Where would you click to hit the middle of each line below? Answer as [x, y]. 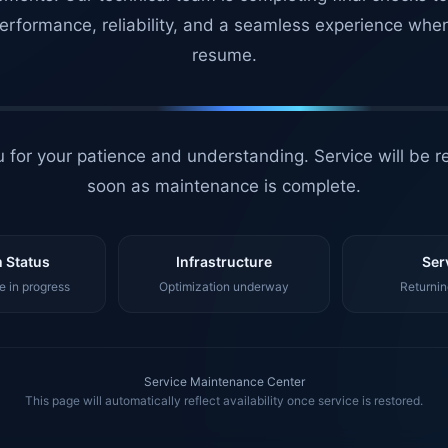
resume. [224, 55]
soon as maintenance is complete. [224, 186]
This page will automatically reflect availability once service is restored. [224, 400]
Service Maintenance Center [224, 381]
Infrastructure [223, 261]
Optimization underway [223, 286]
